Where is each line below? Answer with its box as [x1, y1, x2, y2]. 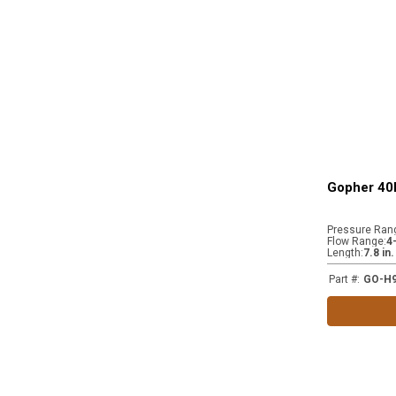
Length [327, 247, 361, 259]
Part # [329, 273, 357, 286]
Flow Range [327, 235, 384, 247]
